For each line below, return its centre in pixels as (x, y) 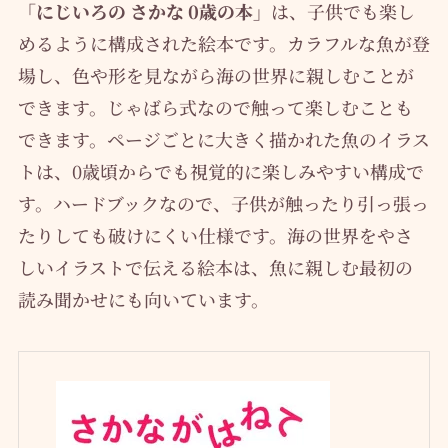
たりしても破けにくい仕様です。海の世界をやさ (215, 234)
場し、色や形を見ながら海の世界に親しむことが (215, 74)
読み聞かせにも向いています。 (143, 298)
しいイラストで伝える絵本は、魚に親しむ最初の (215, 266)
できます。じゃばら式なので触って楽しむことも (215, 106)
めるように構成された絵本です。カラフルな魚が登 (223, 42)
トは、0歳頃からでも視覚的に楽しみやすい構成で (220, 170)
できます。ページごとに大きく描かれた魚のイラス (223, 138)
